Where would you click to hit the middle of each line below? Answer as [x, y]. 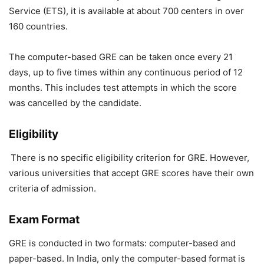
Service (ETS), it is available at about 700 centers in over [126, 11]
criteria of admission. [52, 189]
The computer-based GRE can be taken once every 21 [121, 57]
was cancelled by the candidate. [75, 103]
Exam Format [44, 220]
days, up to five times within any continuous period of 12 [126, 72]
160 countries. [38, 27]
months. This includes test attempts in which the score [123, 88]
